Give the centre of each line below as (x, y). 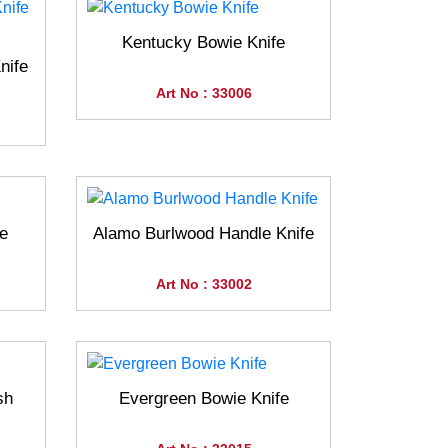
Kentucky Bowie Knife (203, 43)
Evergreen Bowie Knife (203, 399)
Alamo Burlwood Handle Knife (203, 234)
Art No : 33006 (203, 93)
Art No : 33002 (203, 284)
